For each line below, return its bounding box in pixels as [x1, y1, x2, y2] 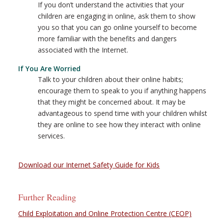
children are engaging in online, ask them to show [38, 11, 196, 21]
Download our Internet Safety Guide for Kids [18, 160, 160, 169]
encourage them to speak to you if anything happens [38, 86, 207, 95]
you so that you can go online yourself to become [38, 23, 197, 32]
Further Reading [18, 191, 77, 203]
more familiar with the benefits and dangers [38, 34, 177, 43]
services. [38, 131, 65, 140]
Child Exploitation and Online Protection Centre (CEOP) [18, 209, 192, 218]
